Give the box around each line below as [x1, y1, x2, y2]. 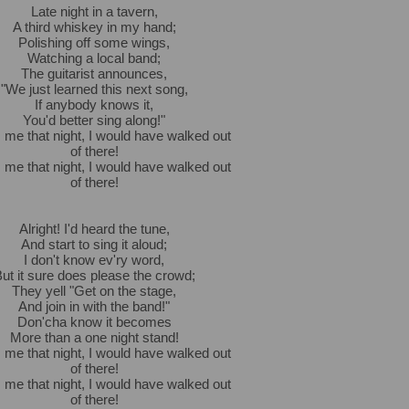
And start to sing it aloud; [21, 236, 167, 252]
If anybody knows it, [35, 97, 153, 112]
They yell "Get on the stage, [12, 283, 176, 299]
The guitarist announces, [21, 66, 167, 81]
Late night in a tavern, [30, 4, 158, 19]
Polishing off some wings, [18, 35, 170, 50]
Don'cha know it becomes [16, 314, 172, 330]
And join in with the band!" [18, 299, 170, 314]
